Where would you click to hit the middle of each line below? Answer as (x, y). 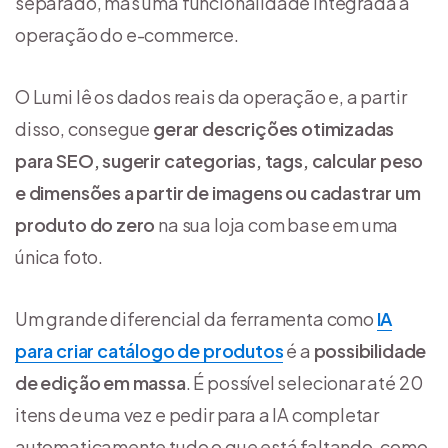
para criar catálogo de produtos (149, 351)
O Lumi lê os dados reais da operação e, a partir (211, 97)
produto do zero (87, 225)
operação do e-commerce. (127, 35)
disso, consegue (83, 129)
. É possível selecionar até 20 (304, 383)
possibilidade (370, 351)
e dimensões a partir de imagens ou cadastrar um (218, 193)
